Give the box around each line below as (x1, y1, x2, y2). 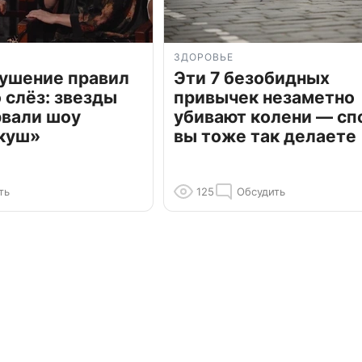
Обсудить (237, 185, 285, 199)
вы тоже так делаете (174, 126, 356, 147)
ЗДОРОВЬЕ (174, 51, 234, 64)
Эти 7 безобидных (174, 68, 330, 89)
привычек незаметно (174, 87, 355, 108)
